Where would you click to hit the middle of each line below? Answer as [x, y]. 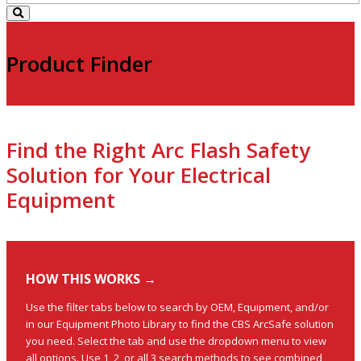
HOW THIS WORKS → [91, 279]
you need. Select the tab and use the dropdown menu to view [176, 340]
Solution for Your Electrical [139, 175]
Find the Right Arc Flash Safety [158, 150]
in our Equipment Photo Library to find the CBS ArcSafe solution [180, 324]
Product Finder [79, 63]
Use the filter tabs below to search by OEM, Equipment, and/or [177, 307]
